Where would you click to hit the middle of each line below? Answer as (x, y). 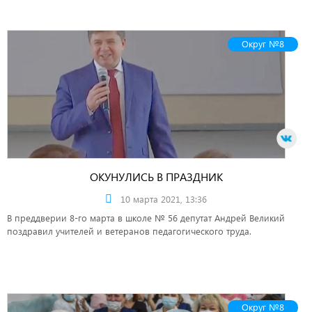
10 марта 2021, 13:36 (164, 199)
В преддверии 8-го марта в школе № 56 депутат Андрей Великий (146, 218)
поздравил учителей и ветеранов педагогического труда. (129, 231)
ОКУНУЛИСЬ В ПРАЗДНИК (156, 177)
